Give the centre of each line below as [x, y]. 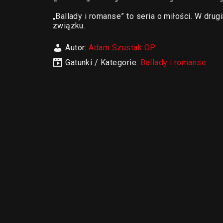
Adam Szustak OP [122, 48]
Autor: [77, 48]
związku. [69, 26]
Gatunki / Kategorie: [103, 62]
